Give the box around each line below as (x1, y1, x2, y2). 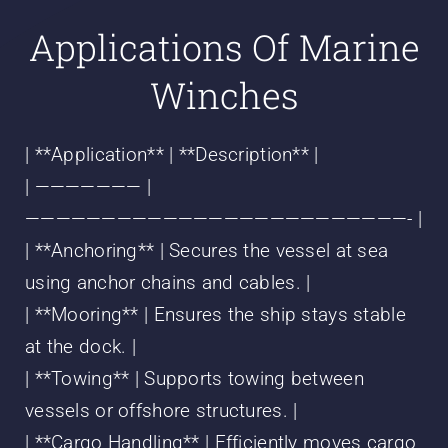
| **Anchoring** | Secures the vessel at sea (24, 239, 389, 263)
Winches (149, 71, 299, 120)
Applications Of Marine (28, 23, 420, 72)
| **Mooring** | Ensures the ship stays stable (24, 303, 406, 327)
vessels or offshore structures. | (24, 399, 298, 423)
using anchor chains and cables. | (24, 271, 311, 295)
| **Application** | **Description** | (24, 143, 319, 167)
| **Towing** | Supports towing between (24, 367, 364, 391)
